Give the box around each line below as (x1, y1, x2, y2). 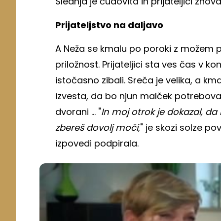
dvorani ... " (55, 105, 101, 118)
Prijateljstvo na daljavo (55, 18, 163, 31)
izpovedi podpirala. (55, 137, 141, 149)
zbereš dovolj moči (55, 121, 138, 134)
